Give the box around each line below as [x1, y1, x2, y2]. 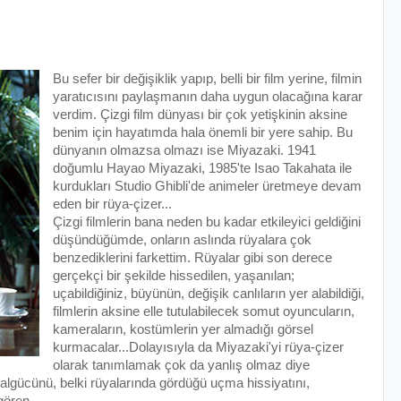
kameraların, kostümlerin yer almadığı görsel [52, 321, 313, 337]
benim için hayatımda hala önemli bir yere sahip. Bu [52, 124, 353, 140]
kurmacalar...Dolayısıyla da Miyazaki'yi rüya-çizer [52, 339, 344, 354]
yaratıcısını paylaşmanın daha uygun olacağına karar [52, 89, 363, 104]
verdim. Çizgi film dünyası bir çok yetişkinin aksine [52, 107, 347, 122]
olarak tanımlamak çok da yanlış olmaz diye [52, 357, 310, 372]
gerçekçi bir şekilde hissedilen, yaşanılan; [52, 268, 294, 283]
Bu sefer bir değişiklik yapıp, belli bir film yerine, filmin [52, 71, 362, 86]
